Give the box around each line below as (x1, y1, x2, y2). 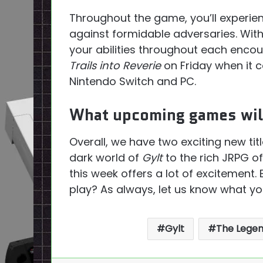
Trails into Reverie (69, 58, 161, 73)
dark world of (69, 150, 142, 165)
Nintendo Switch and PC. (69, 74, 196, 89)
